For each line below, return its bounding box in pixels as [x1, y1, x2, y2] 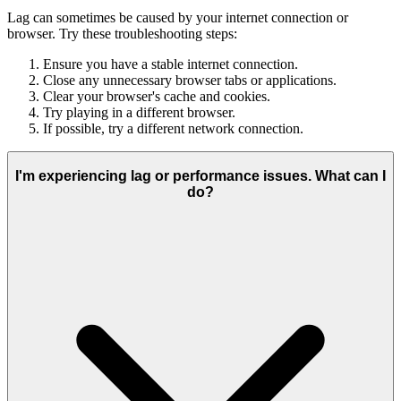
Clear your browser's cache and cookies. [43, 89, 270, 105]
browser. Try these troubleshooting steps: [7, 26, 237, 42]
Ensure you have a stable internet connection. [43, 56, 298, 73]
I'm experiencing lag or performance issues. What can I [15, 167, 386, 183]
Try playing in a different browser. [43, 105, 235, 121]
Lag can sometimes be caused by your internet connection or [7, 10, 348, 26]
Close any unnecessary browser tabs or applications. [43, 73, 337, 89]
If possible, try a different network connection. [43, 121, 303, 137]
